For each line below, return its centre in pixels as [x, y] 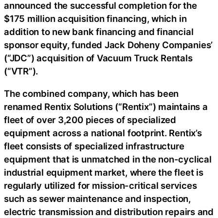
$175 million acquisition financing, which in [95, 19]
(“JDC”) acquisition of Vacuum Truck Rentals [98, 58]
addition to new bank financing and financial [99, 32]
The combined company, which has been [91, 93]
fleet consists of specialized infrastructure [94, 146]
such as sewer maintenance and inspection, [97, 198]
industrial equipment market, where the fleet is [104, 172]
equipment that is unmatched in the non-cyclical [108, 159]
